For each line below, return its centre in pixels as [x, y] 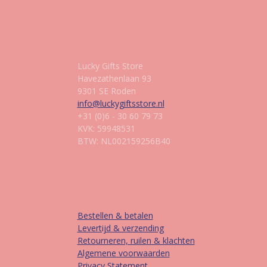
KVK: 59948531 [106, 129]
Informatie [111, 180]
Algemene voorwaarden [123, 253]
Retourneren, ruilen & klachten [136, 241]
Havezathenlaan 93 [114, 79]
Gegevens [108, 31]
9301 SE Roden [106, 91]
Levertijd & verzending [120, 228]
